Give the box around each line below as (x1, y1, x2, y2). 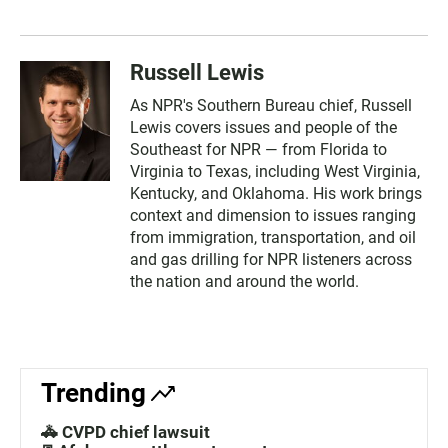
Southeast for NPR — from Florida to (130, 140, 387, 160)
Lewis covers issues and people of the (130, 118, 397, 138)
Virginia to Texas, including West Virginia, (130, 162, 420, 182)
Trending (41, 378, 146, 409)
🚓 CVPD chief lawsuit (41, 422, 210, 443)
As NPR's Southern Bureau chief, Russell (130, 96, 412, 116)
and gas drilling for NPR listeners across (130, 250, 412, 270)
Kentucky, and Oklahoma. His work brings (130, 184, 422, 204)
